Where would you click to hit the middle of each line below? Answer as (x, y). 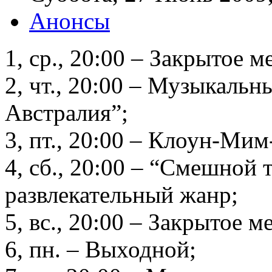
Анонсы (70, 21)
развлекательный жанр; (121, 194)
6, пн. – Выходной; (100, 249)
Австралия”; (66, 112)
